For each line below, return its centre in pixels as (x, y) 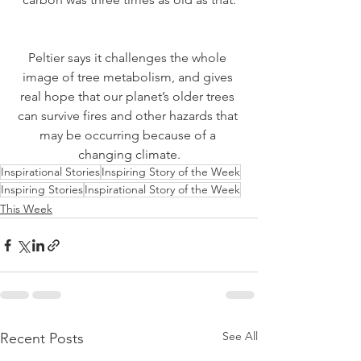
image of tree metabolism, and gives (129, 77)
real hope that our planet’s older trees (129, 97)
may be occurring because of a (129, 135)
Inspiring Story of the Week (171, 172)
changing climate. (129, 155)
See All (240, 336)
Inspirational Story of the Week (162, 190)
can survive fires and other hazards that (129, 116)
